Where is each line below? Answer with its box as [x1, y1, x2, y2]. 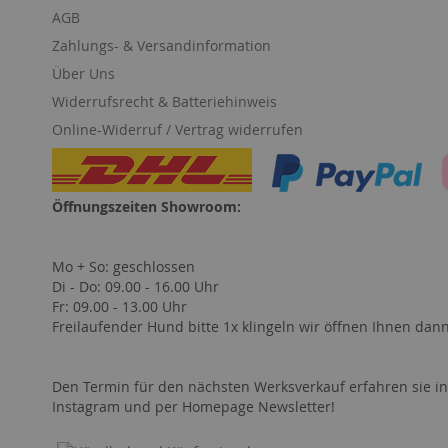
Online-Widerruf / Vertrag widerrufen [52, 120, 303, 139]
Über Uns [52, 64, 115, 83]
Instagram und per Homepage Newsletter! [52, 397, 335, 416]
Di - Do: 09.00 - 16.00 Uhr [52, 277, 219, 296]
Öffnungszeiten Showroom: [52, 197, 241, 216]
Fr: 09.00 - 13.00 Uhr [52, 297, 187, 316]
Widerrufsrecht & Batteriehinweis [52, 92, 277, 111]
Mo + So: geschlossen [52, 257, 195, 276]
